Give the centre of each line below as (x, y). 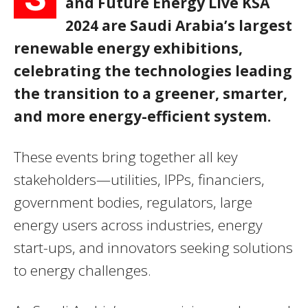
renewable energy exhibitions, (128, 48)
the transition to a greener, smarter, (151, 94)
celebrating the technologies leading (153, 71)
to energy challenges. (82, 271)
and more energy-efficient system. (142, 117)
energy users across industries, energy (138, 225)
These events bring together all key (126, 157)
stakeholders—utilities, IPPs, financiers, (139, 180)
